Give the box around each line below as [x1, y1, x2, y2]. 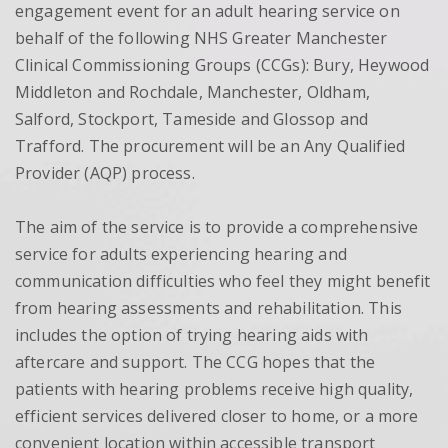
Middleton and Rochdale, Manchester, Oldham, [15, 81, 370, 103]
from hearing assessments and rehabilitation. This [15, 297, 402, 319]
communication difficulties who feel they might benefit [15, 270, 431, 292]
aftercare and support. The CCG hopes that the [15, 351, 376, 373]
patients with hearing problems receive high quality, [15, 378, 414, 400]
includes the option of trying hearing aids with [15, 324, 369, 346]
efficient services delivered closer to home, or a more [15, 405, 419, 427]
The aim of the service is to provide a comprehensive [15, 216, 419, 238]
